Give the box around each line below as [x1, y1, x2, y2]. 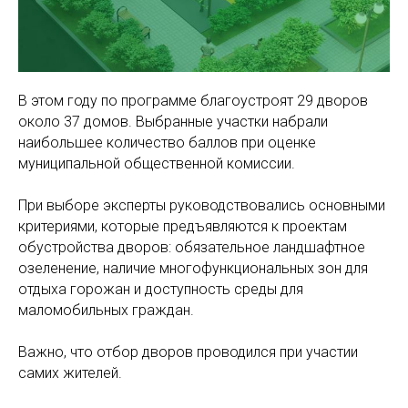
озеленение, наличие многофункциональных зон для [18, 260, 368, 277]
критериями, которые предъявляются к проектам [18, 218, 347, 235]
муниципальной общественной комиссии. [18, 155, 295, 172]
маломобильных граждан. [18, 301, 194, 319]
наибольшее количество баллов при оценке [18, 134, 316, 151]
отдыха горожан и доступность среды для [18, 280, 303, 298]
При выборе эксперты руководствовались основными [18, 197, 385, 214]
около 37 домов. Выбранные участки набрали [18, 113, 328, 130]
